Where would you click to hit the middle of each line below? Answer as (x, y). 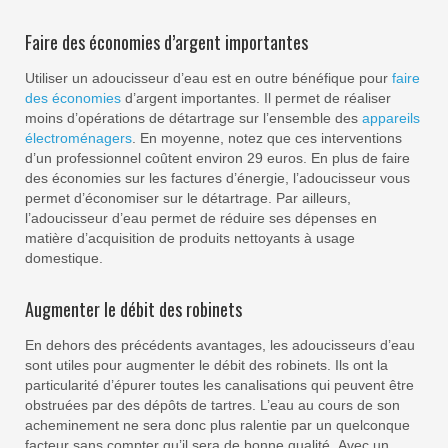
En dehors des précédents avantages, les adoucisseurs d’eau (220, 345)
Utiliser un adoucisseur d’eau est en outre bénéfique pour (208, 78)
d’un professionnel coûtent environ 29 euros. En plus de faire (217, 158)
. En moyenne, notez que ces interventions (267, 138)
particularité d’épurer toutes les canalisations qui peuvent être (219, 385)
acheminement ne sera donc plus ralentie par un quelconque (217, 425)
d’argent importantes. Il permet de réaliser (256, 98)
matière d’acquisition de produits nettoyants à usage (190, 238)
